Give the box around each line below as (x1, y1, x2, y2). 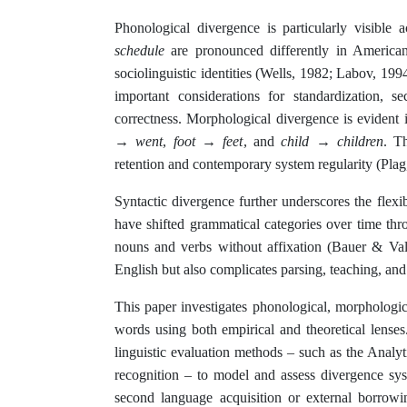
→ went (114, 134, 164, 150)
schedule (114, 43, 164, 59)
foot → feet (173, 134, 243, 150)
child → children (281, 134, 383, 150)
